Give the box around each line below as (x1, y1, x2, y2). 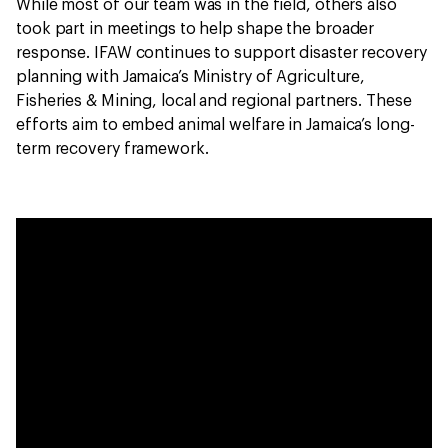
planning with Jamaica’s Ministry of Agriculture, (16, 68, 366, 85)
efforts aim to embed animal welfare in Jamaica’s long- (16, 116, 415, 133)
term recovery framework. (16, 140, 213, 157)
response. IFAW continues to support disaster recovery (16, 44, 427, 61)
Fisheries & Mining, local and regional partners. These (16, 92, 412, 109)
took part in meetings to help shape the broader (16, 20, 375, 37)
